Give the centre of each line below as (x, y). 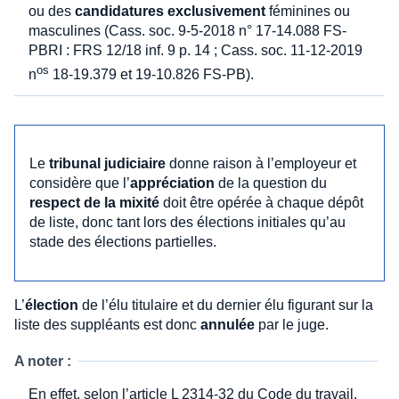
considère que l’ (80, 183)
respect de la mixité (94, 202)
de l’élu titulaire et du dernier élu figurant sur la (226, 305)
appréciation (172, 183)
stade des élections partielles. (123, 241)
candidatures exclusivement (170, 11)
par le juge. (292, 324)
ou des (52, 11)
